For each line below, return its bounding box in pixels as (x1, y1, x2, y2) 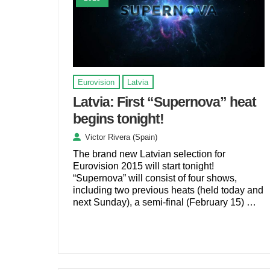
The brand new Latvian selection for (72, 149, 225, 160)
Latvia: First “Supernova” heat (72, 93, 256, 110)
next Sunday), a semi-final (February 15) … (72, 197, 256, 208)
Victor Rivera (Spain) (84, 133, 157, 142)
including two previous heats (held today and (72, 185, 263, 196)
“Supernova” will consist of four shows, (72, 173, 237, 184)
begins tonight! (72, 110, 164, 127)
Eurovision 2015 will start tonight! (72, 161, 214, 172)
